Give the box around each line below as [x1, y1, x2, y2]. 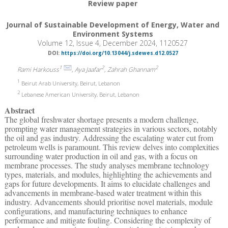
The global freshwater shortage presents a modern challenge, [4, 114, 198, 125]
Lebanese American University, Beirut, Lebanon [19, 90, 139, 98]
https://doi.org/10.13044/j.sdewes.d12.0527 [61, 49, 178, 56]
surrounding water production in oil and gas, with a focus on [4, 151, 197, 162]
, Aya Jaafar [71, 65, 101, 74]
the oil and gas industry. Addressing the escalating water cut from [4, 132, 213, 144]
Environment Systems [72, 28, 153, 39]
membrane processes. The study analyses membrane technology [4, 160, 209, 171]
